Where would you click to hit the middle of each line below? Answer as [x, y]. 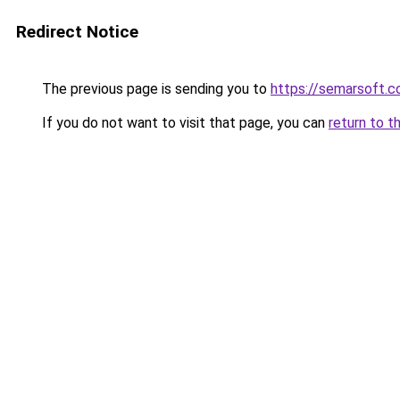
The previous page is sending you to [154, 89]
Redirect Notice [77, 32]
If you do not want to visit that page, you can [183, 123]
